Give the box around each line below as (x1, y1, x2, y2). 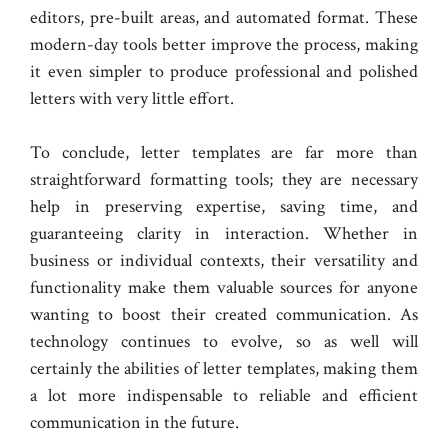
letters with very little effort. (30, 87, 234, 111)
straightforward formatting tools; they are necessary (30, 168, 418, 192)
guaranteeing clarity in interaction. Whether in (30, 222, 418, 246)
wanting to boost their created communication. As (30, 303, 418, 327)
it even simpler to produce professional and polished (30, 60, 418, 84)
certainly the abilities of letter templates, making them (30, 357, 418, 381)
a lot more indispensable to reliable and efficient (30, 384, 418, 408)
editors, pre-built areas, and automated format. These (30, 6, 418, 30)
